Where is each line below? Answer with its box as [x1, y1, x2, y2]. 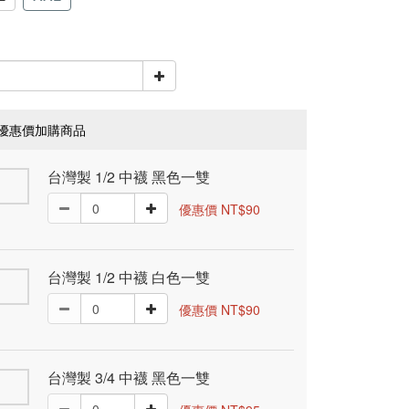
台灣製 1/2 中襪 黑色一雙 [47, 166, 210, 187]
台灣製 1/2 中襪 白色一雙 [47, 267, 210, 288]
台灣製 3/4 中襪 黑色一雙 [47, 367, 210, 388]
